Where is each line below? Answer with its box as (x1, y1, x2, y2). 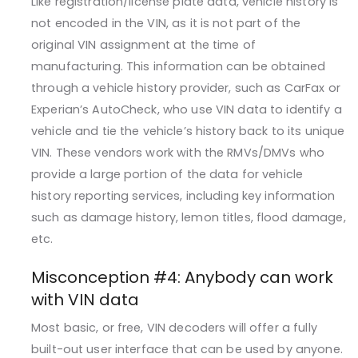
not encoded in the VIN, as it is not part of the (31, 15, 301, 32)
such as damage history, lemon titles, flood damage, (31, 209, 346, 226)
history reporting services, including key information (31, 188, 335, 205)
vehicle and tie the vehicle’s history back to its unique (31, 123, 345, 140)
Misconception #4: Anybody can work (31, 266, 333, 289)
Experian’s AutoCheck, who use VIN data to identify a (31, 101, 342, 118)
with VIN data (31, 288, 139, 312)
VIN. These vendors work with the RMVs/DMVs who (31, 145, 324, 161)
